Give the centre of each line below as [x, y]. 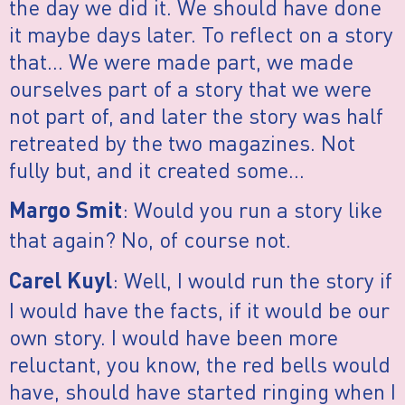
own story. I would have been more [174, 336]
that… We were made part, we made [181, 61]
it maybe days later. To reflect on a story [201, 33]
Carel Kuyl [61, 283]
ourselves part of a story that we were [190, 88]
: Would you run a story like [252, 210]
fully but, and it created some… [157, 169]
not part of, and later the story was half [196, 115]
